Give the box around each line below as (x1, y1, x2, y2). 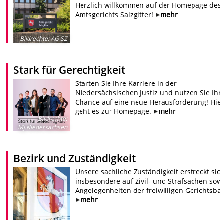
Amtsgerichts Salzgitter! (75, 9, 155, 19)
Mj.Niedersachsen (17, 122, 67, 131)
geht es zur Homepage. (75, 106, 153, 116)
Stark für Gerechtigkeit (13, 62, 126, 77)
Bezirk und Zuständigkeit (13, 151, 136, 165)
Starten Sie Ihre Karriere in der (75, 78, 177, 88)
